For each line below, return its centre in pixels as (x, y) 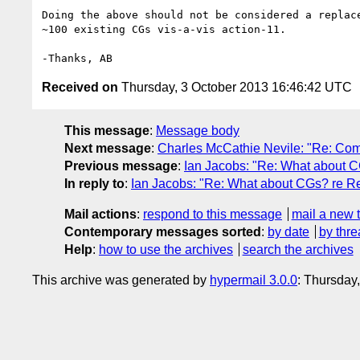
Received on (80, 87)
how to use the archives (166, 249)
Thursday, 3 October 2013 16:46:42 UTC (235, 87)
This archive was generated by (121, 280)
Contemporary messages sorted (163, 231)
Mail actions (100, 214)
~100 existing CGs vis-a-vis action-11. (164, 29)
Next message (108, 148)
